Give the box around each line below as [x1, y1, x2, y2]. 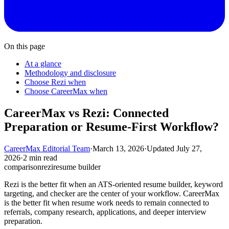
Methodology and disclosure [25, 68, 116, 77]
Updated [147, 144, 174, 153]
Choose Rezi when [25, 78, 86, 86]
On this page [4, 42, 45, 51]
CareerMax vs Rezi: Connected [4, 106, 169, 120]
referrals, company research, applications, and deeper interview [4, 207, 207, 216]
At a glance [25, 59, 61, 68]
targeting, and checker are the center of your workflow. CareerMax [4, 189, 219, 198]
